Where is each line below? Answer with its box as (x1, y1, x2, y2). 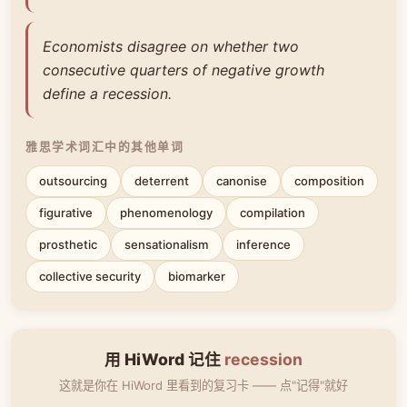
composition (294, 173, 364, 188)
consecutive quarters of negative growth (43, 60, 324, 79)
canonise (216, 173, 267, 188)
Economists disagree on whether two (43, 36, 299, 55)
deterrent (134, 173, 189, 188)
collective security (39, 268, 141, 283)
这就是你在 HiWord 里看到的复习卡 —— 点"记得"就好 (59, 377, 348, 392)
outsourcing (39, 173, 107, 188)
